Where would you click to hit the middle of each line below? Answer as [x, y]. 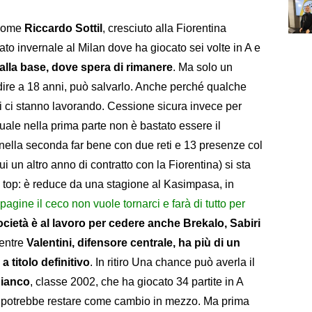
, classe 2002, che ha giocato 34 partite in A [136, 281]
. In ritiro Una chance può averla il [172, 262]
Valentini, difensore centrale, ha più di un [133, 242]
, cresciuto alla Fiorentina [164, 28]
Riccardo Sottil [63, 28]
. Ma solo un [203, 67]
